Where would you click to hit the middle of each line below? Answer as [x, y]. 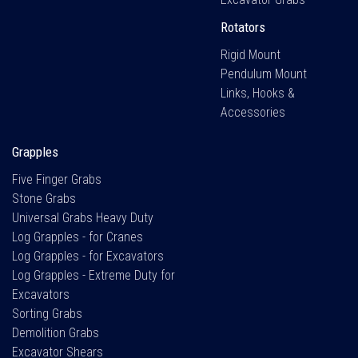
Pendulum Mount [264, 74]
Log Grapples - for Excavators [88, 256]
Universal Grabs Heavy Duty [83, 217]
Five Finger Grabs [57, 179]
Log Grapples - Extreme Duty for [93, 275]
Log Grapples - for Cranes [78, 237]
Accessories [253, 112]
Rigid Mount [251, 54]
